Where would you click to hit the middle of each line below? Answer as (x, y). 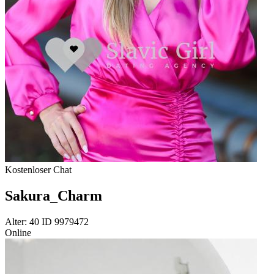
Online (18, 232)
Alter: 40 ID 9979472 (47, 221)
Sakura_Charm (54, 195)
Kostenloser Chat (38, 170)
